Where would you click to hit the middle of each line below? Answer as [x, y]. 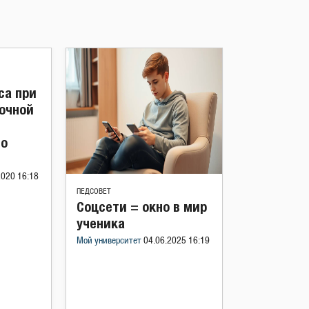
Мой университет [110, 241]
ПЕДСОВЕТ [94, 191]
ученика [101, 223]
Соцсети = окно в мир [142, 206]
